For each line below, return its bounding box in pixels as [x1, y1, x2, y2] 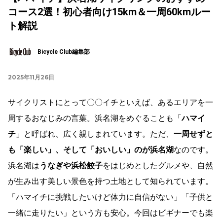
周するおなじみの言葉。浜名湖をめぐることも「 [8, 113, 182, 123]
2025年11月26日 [8, 73, 54, 81]
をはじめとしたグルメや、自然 [103, 160, 213, 170]
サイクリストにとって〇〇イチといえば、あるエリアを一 [8, 97, 213, 107]
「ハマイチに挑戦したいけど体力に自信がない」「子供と [8, 192, 213, 202]
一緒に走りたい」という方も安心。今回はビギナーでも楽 [8, 208, 213, 218]
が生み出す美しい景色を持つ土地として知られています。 [8, 176, 213, 186]
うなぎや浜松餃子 [39, 160, 103, 170]
